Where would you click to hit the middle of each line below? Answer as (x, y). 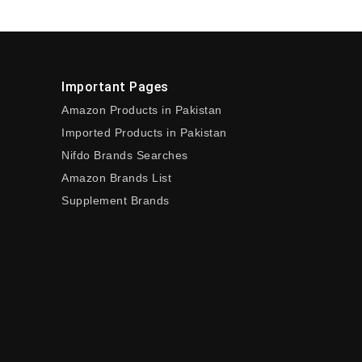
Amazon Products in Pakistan (142, 110)
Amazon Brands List (116, 178)
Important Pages (115, 87)
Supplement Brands (116, 200)
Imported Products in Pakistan (144, 133)
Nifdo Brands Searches (125, 155)
